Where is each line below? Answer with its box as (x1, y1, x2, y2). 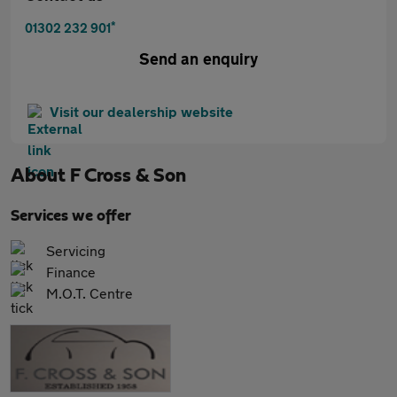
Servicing (46, 242, 105, 259)
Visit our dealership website (50, 103, 233, 120)
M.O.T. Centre (46, 284, 133, 301)
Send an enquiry (139, 49, 258, 68)
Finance (46, 263, 96, 280)
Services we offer (11, 208, 131, 224)
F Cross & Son (70, 166, 186, 185)
